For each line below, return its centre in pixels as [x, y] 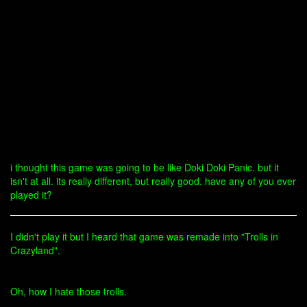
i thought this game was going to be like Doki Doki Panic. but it [145, 167]
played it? [31, 195]
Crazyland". [35, 250]
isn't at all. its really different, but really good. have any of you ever [153, 181]
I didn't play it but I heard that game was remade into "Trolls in [144, 236]
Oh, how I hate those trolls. [69, 291]
